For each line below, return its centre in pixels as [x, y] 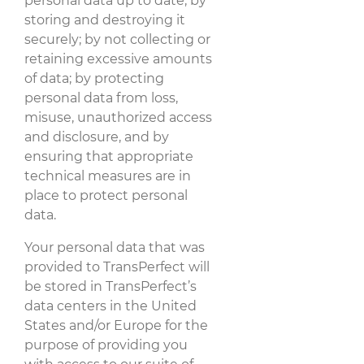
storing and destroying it [105, 19]
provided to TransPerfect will [117, 266]
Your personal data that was [115, 247]
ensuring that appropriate [109, 156]
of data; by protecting [94, 78]
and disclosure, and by [97, 136]
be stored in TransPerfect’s [110, 286]
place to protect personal [106, 195]
